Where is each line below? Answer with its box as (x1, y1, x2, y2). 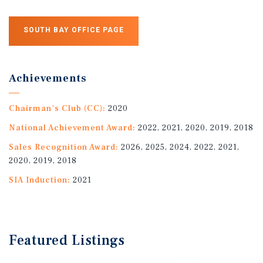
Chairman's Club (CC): (9, 103, 106, 114)
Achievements (9, 71, 87, 85)
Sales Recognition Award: (9, 141, 119, 153)
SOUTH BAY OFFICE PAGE (23, 25, 124, 34)
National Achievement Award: (9, 122, 136, 133)
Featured (9, 231, 72, 249)
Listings (72, 231, 125, 249)
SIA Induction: (9, 174, 70, 186)
